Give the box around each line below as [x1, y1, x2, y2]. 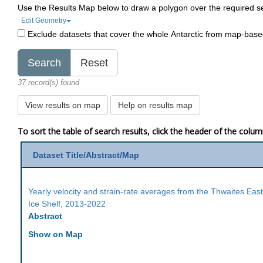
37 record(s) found [18, 78, 80, 87]
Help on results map [118, 100, 193, 110]
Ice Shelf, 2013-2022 [28, 199, 106, 209]
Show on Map [28, 230, 83, 240]
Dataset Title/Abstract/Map [33, 150, 140, 160]
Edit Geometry [21, 16, 67, 25]
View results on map [25, 100, 101, 110]
